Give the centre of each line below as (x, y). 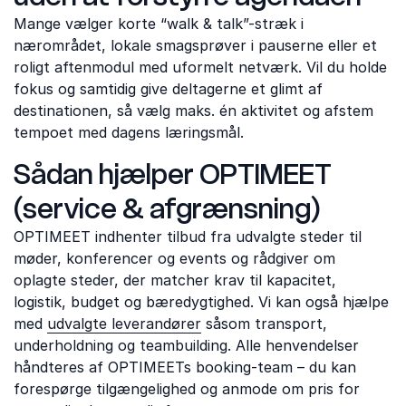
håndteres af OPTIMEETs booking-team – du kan (185, 367)
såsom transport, (264, 324)
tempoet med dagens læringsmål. (131, 132)
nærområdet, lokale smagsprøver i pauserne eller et (195, 45)
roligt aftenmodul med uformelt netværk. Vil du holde (200, 67)
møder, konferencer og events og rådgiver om (174, 258)
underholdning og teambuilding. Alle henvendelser (186, 345)
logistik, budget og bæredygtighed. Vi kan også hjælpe (201, 302)
